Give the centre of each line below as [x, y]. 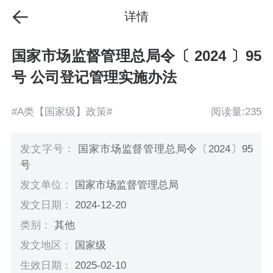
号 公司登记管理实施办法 [94, 77]
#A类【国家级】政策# [62, 112]
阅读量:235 [236, 112]
